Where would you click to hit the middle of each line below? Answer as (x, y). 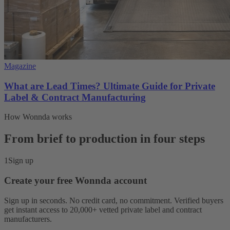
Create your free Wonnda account (75, 180)
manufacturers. (28, 219)
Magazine (20, 66)
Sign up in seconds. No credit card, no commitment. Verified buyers (114, 200)
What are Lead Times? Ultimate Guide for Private (110, 86)
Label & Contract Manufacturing (75, 97)
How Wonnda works (38, 117)
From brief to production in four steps (104, 139)
